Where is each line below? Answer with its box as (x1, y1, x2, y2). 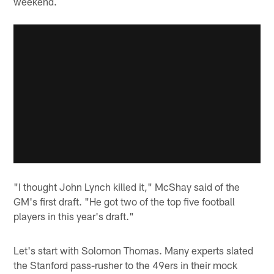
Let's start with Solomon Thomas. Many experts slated (13, 244, 254, 257)
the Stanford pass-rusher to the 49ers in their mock (13, 259, 238, 272)
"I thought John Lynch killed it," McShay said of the (13, 180, 240, 193)
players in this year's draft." (13, 210, 135, 223)
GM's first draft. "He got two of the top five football (13, 195, 235, 208)
